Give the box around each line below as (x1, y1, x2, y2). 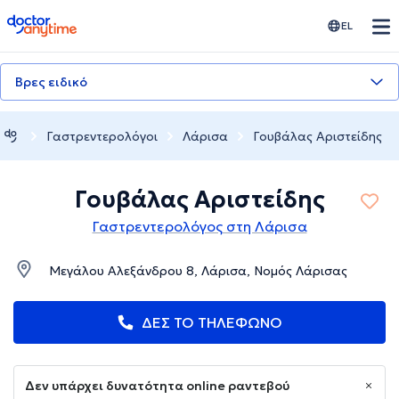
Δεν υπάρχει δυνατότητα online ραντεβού (25, 378, 289, 395)
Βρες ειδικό (15, 74, 87, 90)
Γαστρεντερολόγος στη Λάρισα (92, 217, 307, 236)
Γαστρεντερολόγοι (46, 127, 158, 144)
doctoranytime (6, 12, 107, 30)
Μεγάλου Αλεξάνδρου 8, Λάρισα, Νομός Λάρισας (49, 263, 347, 280)
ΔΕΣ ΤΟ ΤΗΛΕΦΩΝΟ (142, 313, 282, 332)
